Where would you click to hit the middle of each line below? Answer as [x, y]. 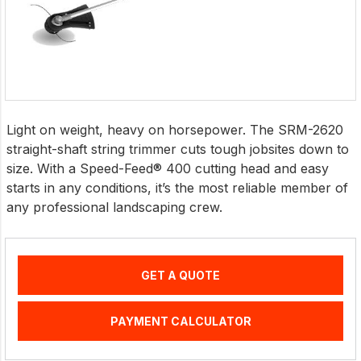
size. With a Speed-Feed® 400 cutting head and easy [168, 169]
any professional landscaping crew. [114, 207]
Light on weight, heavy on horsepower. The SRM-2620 [175, 130]
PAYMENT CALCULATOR [180, 322]
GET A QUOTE [180, 276]
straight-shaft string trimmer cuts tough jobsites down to [178, 149]
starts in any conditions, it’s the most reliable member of [177, 188]
